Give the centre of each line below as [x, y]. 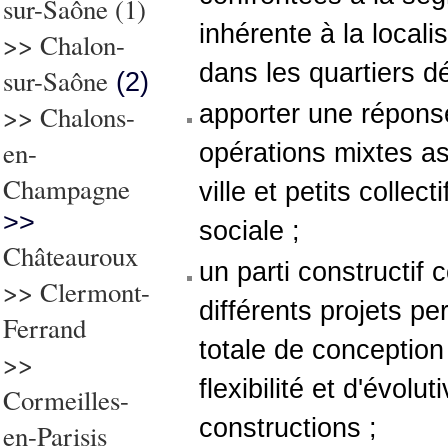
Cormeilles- [66, 400]
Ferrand [44, 328]
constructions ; [288, 428]
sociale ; [249, 231]
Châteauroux [70, 256]
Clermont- [95, 292]
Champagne [66, 189]
